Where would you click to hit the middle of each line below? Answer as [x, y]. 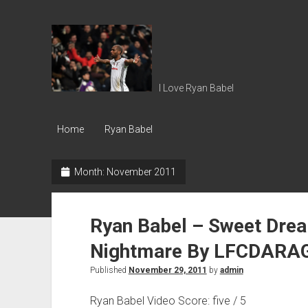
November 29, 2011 [167, 271]
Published [109, 271]
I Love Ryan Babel [196, 88]
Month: [89, 172]
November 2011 [141, 172]
